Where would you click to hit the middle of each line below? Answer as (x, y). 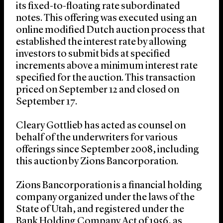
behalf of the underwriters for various (97, 138)
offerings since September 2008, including (108, 150)
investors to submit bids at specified (93, 55)
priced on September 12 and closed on (98, 90)
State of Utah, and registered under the (100, 210)
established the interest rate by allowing (101, 43)
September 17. (47, 102)
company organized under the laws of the (105, 198)
